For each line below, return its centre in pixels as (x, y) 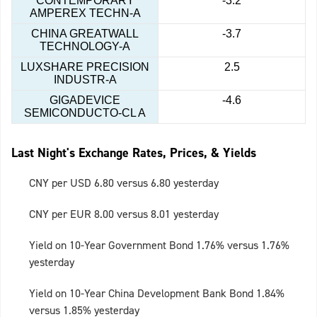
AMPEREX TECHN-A (85, 13)
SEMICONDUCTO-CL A (85, 113)
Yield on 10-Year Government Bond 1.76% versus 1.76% (159, 246)
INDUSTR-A (85, 80)
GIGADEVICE (85, 100)
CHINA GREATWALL (85, 34)
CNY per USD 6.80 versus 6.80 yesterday (124, 183)
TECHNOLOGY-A (85, 47)
